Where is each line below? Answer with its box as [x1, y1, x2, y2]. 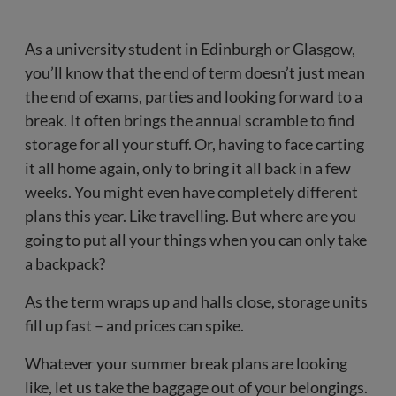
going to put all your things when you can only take [25, 230, 367, 249]
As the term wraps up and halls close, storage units [25, 292, 368, 311]
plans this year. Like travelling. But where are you [25, 206, 356, 225]
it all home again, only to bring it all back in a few [25, 158, 351, 178]
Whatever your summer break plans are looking [25, 354, 347, 373]
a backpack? [25, 254, 108, 273]
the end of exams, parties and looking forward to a [25, 87, 362, 106]
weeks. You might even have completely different [25, 182, 358, 202]
